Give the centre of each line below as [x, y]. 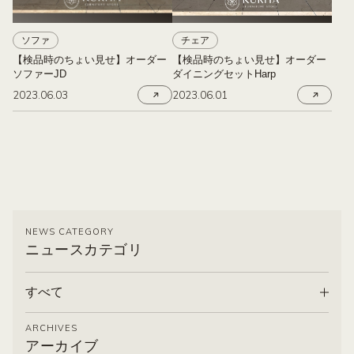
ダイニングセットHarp [224, 74]
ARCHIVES [51, 328]
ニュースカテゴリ [84, 250]
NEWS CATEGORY [70, 232]
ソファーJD [40, 74]
